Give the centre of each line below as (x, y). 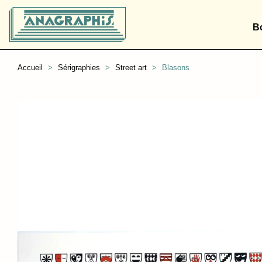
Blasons (176, 68)
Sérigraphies (79, 68)
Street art (131, 68)
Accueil (30, 68)
